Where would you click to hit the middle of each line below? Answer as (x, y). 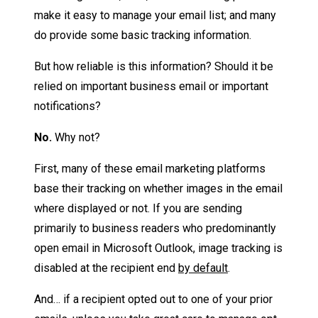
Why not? (76, 138)
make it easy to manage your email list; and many (155, 16)
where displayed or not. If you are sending (138, 209)
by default (203, 268)
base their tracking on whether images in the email (158, 189)
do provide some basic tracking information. (143, 35)
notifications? (67, 106)
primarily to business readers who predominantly (155, 229)
